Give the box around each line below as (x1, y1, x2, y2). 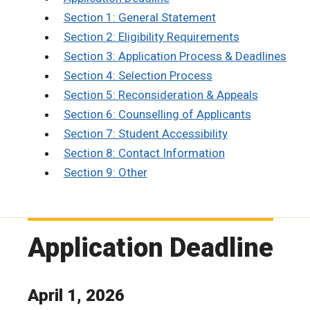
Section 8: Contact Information (63, 145, 225, 160)
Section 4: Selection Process (63, 68, 212, 82)
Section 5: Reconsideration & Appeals (63, 87, 258, 102)
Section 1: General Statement (63, 10, 216, 24)
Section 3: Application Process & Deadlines (63, 48, 286, 63)
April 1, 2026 (28, 285, 125, 305)
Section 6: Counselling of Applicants (63, 107, 251, 121)
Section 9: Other (63, 165, 147, 179)
